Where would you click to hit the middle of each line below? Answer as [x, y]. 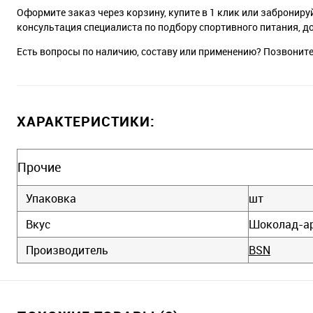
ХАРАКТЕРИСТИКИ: [86, 121]
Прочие [39, 167]
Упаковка [51, 198]
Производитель [67, 250]
